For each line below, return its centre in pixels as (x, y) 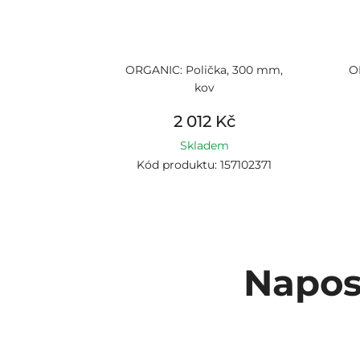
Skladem (204, 145)
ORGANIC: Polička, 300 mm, (205, 70)
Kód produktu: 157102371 (205, 165)
